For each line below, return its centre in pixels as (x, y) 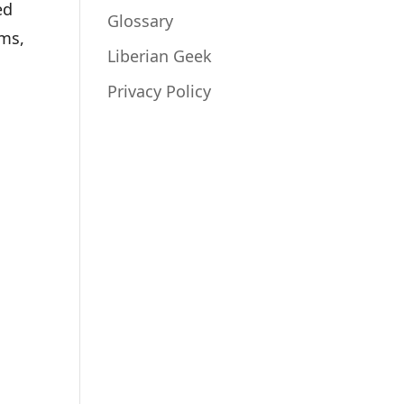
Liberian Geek (160, 56)
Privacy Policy (160, 91)
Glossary (141, 21)
